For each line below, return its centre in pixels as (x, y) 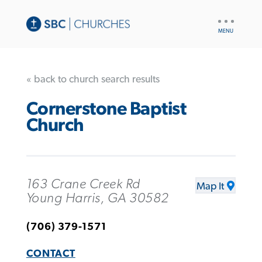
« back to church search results (93, 79)
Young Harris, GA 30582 (97, 198)
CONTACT (51, 254)
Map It (211, 186)
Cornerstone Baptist (106, 109)
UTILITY (230, 18)
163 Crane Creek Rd (83, 184)
